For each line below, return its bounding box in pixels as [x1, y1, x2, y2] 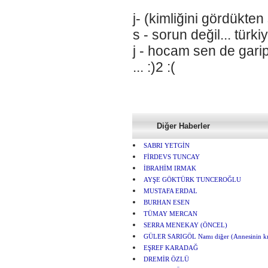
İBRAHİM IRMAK [143, 165, 196, 172]
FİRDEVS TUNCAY [143, 154, 200, 160]
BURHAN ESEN [143, 199, 190, 206]
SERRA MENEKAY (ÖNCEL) [143, 222, 227, 229]
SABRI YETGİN [143, 142, 190, 149]
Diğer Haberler [156, 121, 210, 130]
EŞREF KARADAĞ [143, 245, 198, 251]
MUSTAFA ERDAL [143, 188, 197, 194]
